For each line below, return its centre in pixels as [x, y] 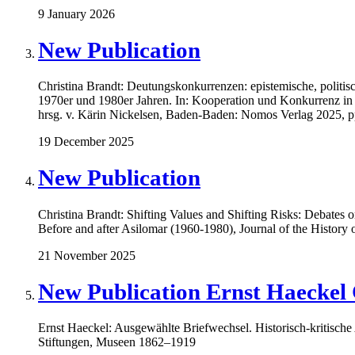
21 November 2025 [87, 255]
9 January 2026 [76, 13]
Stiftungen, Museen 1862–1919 [117, 342]
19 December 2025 [86, 142]
